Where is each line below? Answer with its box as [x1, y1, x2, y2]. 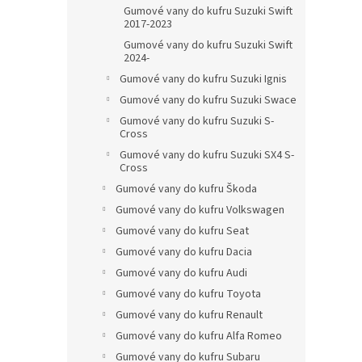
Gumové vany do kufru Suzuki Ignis [120, 71, 287, 88]
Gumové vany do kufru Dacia [116, 244, 252, 261]
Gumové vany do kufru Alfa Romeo [116, 328, 282, 345]
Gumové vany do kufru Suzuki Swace [120, 92, 297, 109]
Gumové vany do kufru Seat [116, 223, 249, 240]
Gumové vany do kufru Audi [116, 265, 247, 282]
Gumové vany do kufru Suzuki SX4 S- [120, 147, 294, 164]
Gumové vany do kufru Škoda [116, 181, 257, 198]
